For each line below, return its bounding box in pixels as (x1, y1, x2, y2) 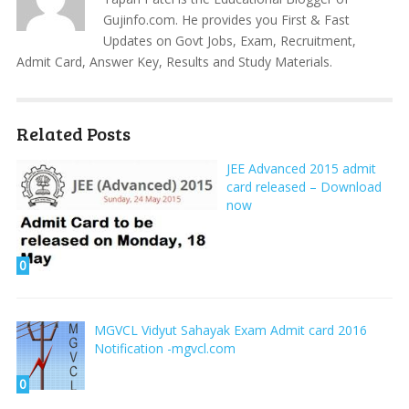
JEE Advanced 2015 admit (225, 160, 376, 177)
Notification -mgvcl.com (93, 340, 236, 358)
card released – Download (225, 178, 382, 195)
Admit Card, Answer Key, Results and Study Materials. (16, 53, 332, 70)
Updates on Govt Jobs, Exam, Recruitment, (102, 32, 356, 49)
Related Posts (16, 121, 131, 146)
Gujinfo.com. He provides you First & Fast (102, 11, 350, 28)
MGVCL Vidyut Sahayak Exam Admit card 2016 (93, 321, 367, 340)
